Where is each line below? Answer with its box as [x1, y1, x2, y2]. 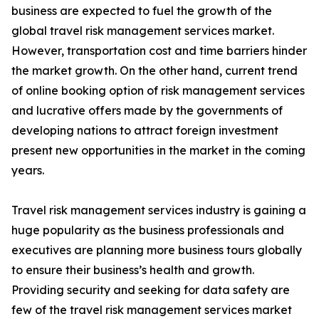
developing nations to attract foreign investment [11, 123, 278, 138]
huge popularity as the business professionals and [11, 223, 284, 238]
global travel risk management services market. [11, 23, 274, 38]
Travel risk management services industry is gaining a [11, 203, 306, 218]
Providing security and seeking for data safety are [11, 283, 290, 298]
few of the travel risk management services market [11, 303, 292, 318]
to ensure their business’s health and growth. [11, 263, 254, 278]
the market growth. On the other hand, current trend [11, 63, 298, 78]
